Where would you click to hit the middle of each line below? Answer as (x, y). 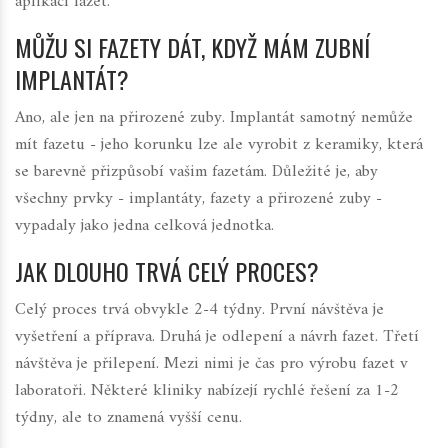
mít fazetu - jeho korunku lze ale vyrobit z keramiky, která (219, 145)
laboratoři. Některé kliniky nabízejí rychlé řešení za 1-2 (207, 391)
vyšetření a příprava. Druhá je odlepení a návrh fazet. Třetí (217, 337)
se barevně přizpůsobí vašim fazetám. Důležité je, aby (196, 172)
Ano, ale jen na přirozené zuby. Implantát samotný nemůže (214, 118)
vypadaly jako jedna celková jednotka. (144, 226)
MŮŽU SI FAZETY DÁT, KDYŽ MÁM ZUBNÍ (192, 47)
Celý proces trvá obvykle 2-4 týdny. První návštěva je (199, 310)
